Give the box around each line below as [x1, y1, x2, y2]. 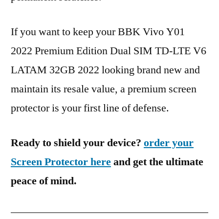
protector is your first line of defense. [11, 101, 169, 115]
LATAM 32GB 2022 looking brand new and [11, 63, 200, 77]
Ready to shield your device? [11, 136, 144, 150]
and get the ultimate [111, 155, 203, 169]
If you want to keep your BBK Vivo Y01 [11, 25, 185, 39]
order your [144, 136, 194, 150]
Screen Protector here [11, 155, 111, 169]
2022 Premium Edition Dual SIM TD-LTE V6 [11, 44, 206, 58]
